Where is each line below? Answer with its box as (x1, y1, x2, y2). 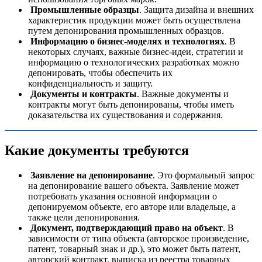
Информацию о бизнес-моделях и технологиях (30, 36, 225, 47)
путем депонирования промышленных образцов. (28, 26, 224, 36)
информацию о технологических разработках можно (28, 57, 239, 68)
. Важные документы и (137, 89, 229, 99)
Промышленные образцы (30, 5, 139, 15)
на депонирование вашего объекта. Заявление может (28, 180, 239, 191)
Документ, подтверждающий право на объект (30, 222, 223, 233)
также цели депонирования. (28, 212, 140, 222)
